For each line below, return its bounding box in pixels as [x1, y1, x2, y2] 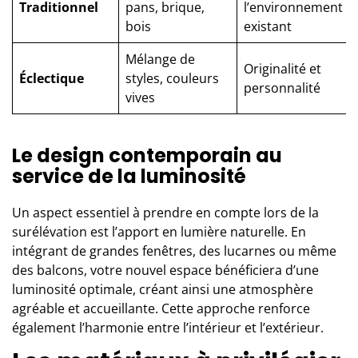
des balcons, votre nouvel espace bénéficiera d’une [12, 261, 319, 279]
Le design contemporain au [12, 141, 282, 169]
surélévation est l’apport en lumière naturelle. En [12, 222, 306, 241]
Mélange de [125, 50, 195, 68]
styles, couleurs [125, 69, 219, 87]
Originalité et [244, 59, 321, 78]
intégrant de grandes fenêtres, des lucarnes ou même [12, 241, 336, 260]
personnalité [244, 78, 320, 97]
